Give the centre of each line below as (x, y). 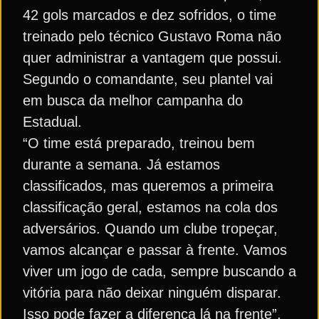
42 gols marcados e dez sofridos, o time (150, 15)
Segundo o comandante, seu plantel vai (148, 79)
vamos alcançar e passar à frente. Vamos (155, 250)
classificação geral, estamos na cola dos (150, 207)
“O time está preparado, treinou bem (139, 143)
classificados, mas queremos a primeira (148, 186)
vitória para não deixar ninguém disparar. (152, 293)
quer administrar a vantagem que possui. (152, 58)
